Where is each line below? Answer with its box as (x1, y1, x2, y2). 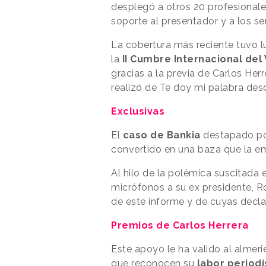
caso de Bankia (122, 129, 201, 141)
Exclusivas (111, 105, 164, 117)
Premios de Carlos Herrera (111, 219, 249, 231)
